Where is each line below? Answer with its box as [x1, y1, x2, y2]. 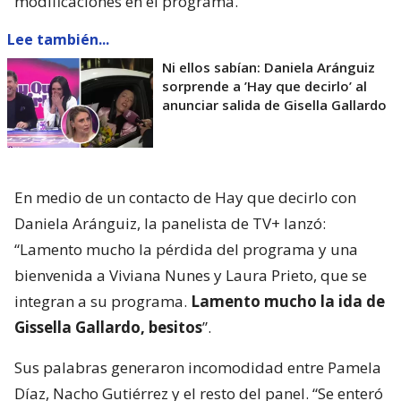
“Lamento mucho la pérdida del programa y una [14, 238, 358, 260]
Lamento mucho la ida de [191, 290, 385, 311]
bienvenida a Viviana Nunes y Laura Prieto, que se [14, 264, 367, 286]
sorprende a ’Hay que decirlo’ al [162, 76, 367, 95]
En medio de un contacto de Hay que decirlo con [14, 186, 356, 208]
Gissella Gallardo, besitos [14, 316, 202, 337]
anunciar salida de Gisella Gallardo [162, 95, 387, 114]
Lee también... [7, 29, 109, 49]
